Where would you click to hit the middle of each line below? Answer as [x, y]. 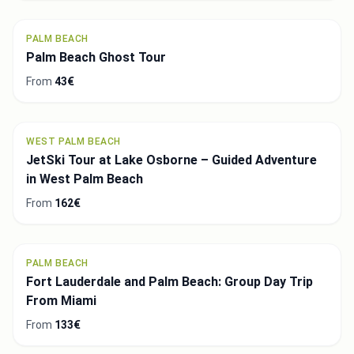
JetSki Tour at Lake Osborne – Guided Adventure [171, 160]
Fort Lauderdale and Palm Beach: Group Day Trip [169, 281]
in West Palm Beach [85, 179]
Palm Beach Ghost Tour [96, 57]
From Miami [61, 300]
